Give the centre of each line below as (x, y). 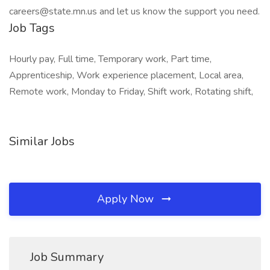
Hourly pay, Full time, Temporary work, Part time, (110, 59)
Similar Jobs (42, 141)
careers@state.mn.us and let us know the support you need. (134, 11)
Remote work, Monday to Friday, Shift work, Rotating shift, (131, 92)
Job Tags (32, 28)
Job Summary (67, 257)
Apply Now (127, 199)
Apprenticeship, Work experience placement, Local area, (126, 75)
